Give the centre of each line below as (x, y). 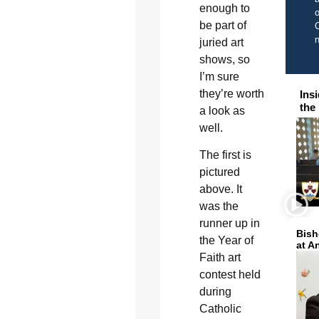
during (215, 291)
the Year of (226, 240)
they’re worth (231, 93)
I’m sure (219, 76)
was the (219, 206)
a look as (222, 110)
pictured (219, 172)
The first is (225, 155)
